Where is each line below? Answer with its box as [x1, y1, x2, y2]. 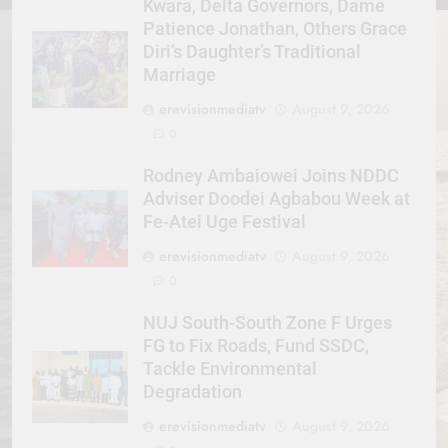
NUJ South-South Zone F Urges [143, 312, 392, 333]
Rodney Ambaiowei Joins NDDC [143, 165, 399, 186]
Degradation [143, 381, 242, 402]
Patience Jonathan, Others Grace [143, 18, 407, 39]
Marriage [143, 64, 216, 85]
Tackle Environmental [143, 358, 317, 379]
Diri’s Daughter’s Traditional [143, 41, 361, 62]
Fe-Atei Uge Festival [143, 211, 306, 232]
